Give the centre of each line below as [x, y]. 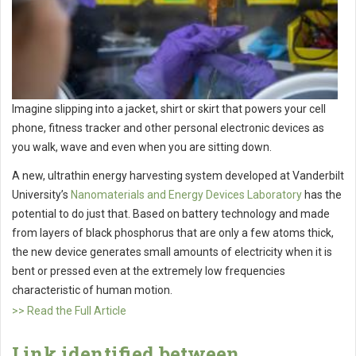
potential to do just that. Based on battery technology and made [171, 213]
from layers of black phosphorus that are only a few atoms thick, [173, 232]
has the [322, 194]
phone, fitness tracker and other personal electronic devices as [168, 128]
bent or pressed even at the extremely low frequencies [149, 271]
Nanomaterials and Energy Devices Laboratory [186, 194]
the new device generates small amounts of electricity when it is [172, 252]
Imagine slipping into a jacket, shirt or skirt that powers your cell [169, 108]
